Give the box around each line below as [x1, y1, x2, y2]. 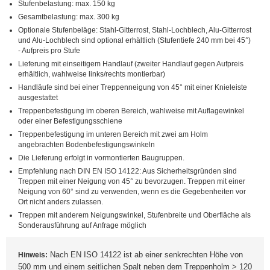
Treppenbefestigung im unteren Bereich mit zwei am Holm [18, 130, 208, 139]
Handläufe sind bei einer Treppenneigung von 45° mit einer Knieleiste [18, 83, 247, 92]
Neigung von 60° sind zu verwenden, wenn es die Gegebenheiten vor [18, 187, 246, 196]
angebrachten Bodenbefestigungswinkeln [18, 140, 155, 149]
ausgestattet [18, 93, 58, 102]
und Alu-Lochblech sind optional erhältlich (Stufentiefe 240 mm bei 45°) [18, 36, 251, 45]
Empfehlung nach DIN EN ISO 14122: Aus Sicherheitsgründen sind [18, 167, 237, 176]
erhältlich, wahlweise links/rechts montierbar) [18, 70, 165, 79]
